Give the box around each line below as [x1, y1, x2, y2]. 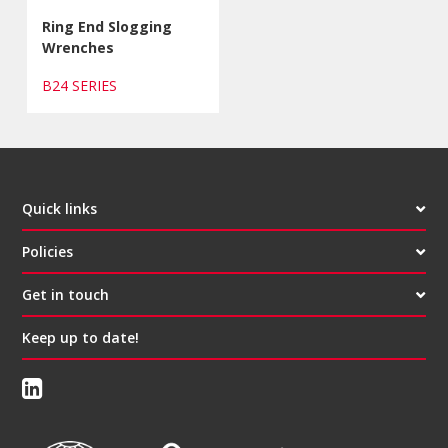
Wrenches [42, 37, 115, 57]
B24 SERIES [42, 75, 126, 95]
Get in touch [22, 284, 110, 304]
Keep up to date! [22, 327, 140, 347]
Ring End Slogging [42, 16, 173, 36]
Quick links [22, 198, 98, 218]
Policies [22, 241, 74, 261]
